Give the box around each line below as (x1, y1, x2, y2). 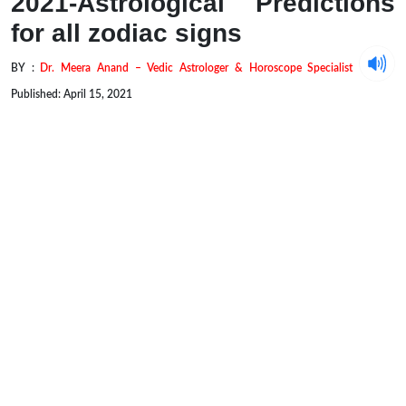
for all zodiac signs (11, 19, 242, 48)
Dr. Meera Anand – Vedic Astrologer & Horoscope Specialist (40, 63, 360, 74)
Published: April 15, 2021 (11, 88, 132, 100)
